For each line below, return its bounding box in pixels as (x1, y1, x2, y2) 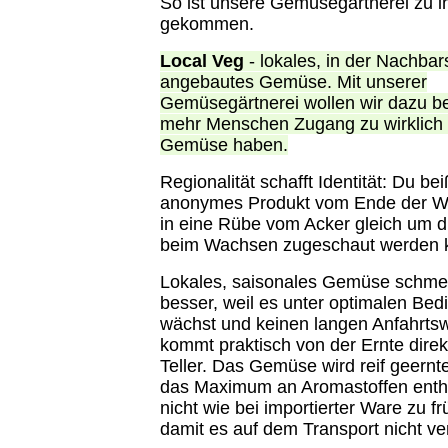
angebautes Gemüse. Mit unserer (160, 72, 427, 93)
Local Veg (160, 51, 249, 72)
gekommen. (160, 14, 259, 35)
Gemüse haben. (160, 135, 288, 156)
